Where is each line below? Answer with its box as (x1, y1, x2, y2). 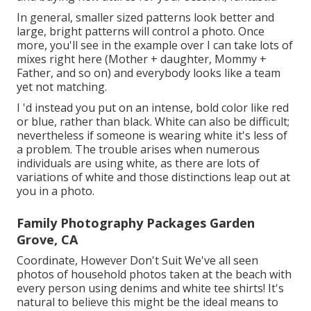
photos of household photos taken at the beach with (17, 266, 292, 282)
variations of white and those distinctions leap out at (17, 169, 290, 185)
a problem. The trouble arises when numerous (17, 141, 260, 157)
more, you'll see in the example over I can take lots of (17, 37, 293, 53)
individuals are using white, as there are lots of (17, 155, 260, 171)
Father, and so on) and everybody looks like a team (17, 65, 280, 81)
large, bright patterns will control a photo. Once (17, 23, 264, 39)
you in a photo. (17, 183, 94, 199)
